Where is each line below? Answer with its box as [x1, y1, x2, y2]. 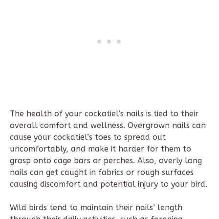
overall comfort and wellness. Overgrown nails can [10, 120, 206, 130]
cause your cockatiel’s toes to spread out [10, 132, 166, 142]
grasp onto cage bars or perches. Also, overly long [10, 155, 202, 165]
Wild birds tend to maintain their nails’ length [10, 202, 182, 212]
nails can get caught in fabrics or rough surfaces [10, 167, 194, 177]
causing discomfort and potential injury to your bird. [10, 179, 207, 189]
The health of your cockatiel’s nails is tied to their [10, 109, 198, 118]
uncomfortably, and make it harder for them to [10, 144, 191, 153]
